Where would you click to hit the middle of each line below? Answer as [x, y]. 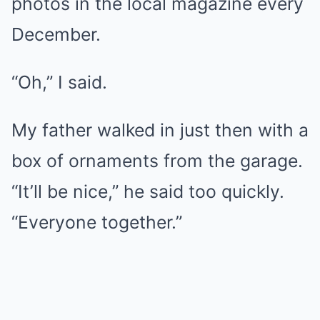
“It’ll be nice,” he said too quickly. [148, 191]
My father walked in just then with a [160, 130]
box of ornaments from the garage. [157, 161]
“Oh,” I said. [59, 82]
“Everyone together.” [97, 222]
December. [56, 34]
